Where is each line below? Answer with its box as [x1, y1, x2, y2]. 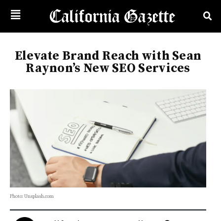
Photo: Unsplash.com [10, 192, 54, 200]
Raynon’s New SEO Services [26, 61, 190, 76]
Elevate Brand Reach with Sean [14, 48, 202, 64]
